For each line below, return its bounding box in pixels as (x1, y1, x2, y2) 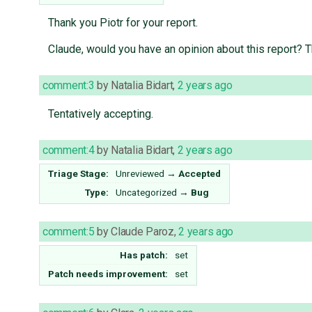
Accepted (178, 168, 221, 180)
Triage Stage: (48, 168, 109, 180)
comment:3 (42, 79, 95, 93)
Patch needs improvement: (48, 268, 169, 280)
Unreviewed (116, 168, 164, 180)
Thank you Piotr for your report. (47, 16, 198, 30)
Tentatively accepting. (47, 107, 153, 121)
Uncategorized (116, 187, 177, 198)
